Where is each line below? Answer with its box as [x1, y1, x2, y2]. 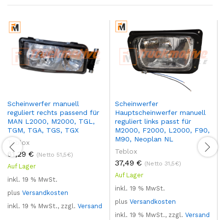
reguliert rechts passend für [7, 108, 99, 116]
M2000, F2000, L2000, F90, [115, 126, 210, 134]
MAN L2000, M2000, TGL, [7, 117, 95, 125]
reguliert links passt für [115, 117, 191, 125]
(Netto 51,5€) [36, 151, 73, 158]
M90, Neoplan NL [115, 135, 173, 143]
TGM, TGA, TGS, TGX [7, 126, 79, 134]
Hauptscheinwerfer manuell [115, 108, 206, 116]
